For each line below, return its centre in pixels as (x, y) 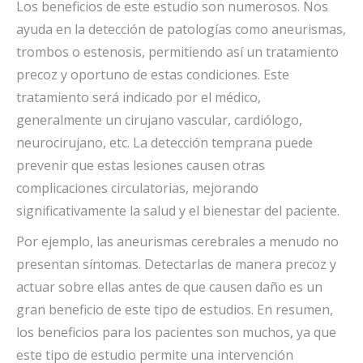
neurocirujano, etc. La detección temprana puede (164, 143)
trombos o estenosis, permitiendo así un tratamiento (177, 52)
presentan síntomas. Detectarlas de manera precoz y (176, 264)
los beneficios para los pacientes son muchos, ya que (176, 332)
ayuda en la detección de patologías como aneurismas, (181, 29)
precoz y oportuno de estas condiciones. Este (153, 75)
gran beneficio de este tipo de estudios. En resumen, (175, 310)
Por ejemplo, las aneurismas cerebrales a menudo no (177, 241)
